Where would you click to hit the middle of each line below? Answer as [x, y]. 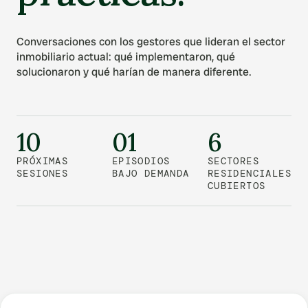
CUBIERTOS [236, 186]
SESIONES [43, 173]
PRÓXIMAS [43, 161]
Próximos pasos [69, 270]
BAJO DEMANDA [151, 173]
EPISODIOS [141, 161]
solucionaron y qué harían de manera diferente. [134, 72]
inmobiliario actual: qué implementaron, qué [126, 57]
